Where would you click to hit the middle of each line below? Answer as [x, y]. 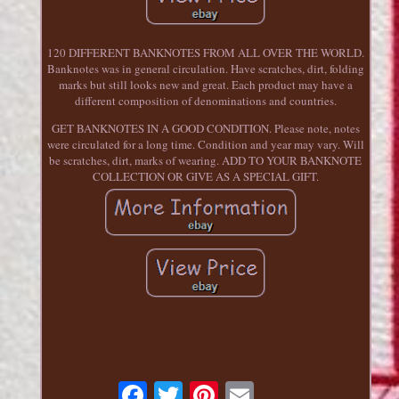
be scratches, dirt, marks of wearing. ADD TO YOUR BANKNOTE [206, 161]
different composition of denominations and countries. [205, 101]
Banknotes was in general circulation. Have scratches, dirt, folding [205, 69]
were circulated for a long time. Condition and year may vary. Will [205, 145]
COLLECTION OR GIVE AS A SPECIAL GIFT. [205, 177]
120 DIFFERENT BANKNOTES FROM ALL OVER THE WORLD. [205, 53]
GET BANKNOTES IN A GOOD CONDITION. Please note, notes [205, 129]
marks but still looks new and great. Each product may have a [205, 85]
